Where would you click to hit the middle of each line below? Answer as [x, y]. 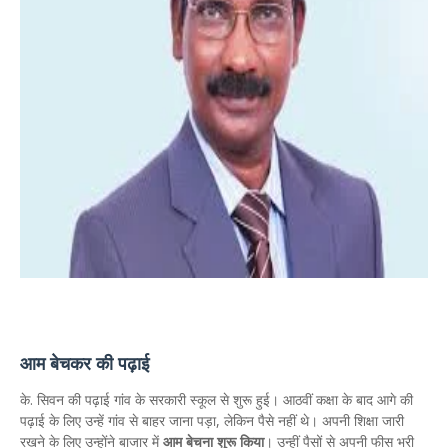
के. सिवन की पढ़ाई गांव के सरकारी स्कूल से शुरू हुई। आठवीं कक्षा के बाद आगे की [216, 399]
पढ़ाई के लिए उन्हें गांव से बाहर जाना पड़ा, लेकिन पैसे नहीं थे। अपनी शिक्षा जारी [212, 420]
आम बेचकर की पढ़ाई [84, 363]
